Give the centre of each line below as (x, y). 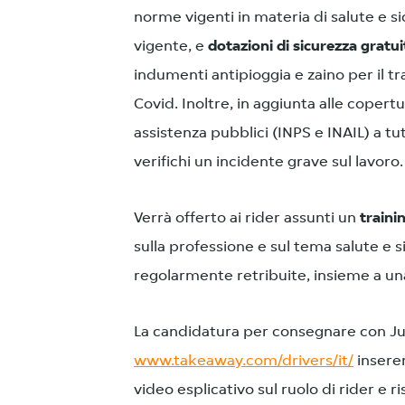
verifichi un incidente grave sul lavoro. (268, 162)
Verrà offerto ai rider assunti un (247, 218)
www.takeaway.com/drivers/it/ (244, 361)
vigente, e (171, 46)
